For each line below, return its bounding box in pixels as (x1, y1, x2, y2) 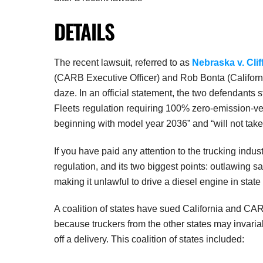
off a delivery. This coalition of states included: (54, 234, 244, 245)
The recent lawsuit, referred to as (54, 57, 192, 68)
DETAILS (54, 16, 114, 47)
